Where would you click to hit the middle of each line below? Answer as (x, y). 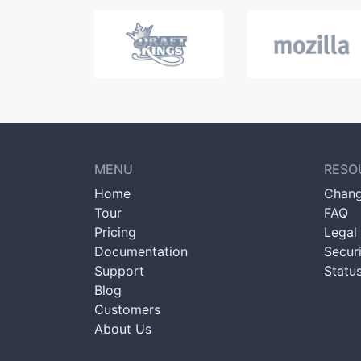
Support (119, 270)
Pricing (115, 232)
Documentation (141, 251)
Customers (127, 309)
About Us (123, 328)
